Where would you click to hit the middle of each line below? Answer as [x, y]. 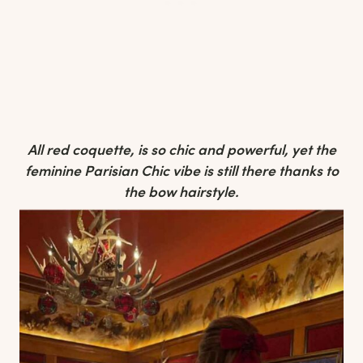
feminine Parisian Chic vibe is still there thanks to [181, 171]
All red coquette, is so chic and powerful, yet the [181, 149]
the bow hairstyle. [181, 192]
